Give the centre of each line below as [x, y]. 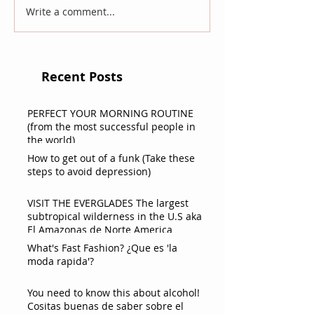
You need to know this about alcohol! [114, 292]
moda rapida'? [61, 261]
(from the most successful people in [111, 126]
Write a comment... [70, 12]
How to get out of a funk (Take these [111, 158]
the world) [51, 139]
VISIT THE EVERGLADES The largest [108, 203]
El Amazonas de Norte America [100, 229]
